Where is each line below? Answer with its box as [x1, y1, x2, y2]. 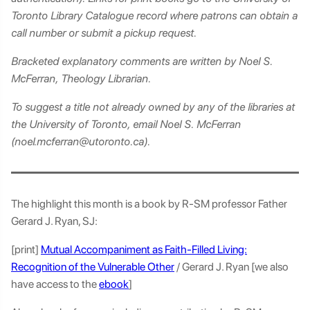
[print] [11, 243, 41, 256]
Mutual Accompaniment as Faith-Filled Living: [41, 243, 247, 256]
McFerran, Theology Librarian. [11, 72, 151, 85]
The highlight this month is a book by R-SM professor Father [11, 197, 287, 210]
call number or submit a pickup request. [11, 26, 197, 39]
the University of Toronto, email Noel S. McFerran [11, 118, 241, 131]
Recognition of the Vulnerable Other [11, 260, 174, 273]
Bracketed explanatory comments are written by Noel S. [11, 55, 273, 68]
